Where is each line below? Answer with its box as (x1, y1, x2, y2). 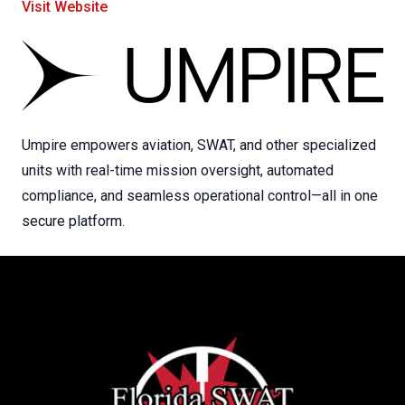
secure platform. (22, 212, 125, 230)
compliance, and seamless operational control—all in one (22, 186, 378, 204)
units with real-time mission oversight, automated (22, 161, 334, 179)
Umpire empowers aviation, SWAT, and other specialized (22, 136, 376, 154)
